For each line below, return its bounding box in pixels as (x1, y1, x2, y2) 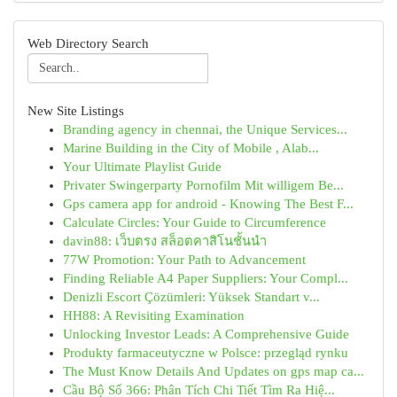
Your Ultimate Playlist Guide (63, 160, 222, 174)
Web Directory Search (27, 36, 149, 51)
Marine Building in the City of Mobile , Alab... (63, 141, 319, 155)
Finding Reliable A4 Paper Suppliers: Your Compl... (63, 271, 348, 285)
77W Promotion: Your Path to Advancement (63, 253, 306, 267)
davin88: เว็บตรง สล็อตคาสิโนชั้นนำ (63, 234, 267, 248)
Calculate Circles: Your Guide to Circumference (63, 215, 326, 230)
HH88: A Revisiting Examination (63, 308, 245, 323)
